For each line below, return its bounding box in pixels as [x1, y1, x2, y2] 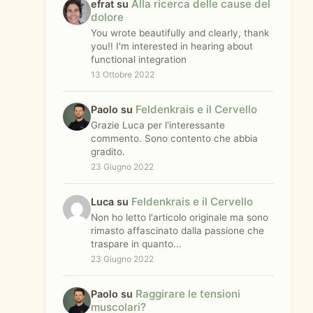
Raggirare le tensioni [136, 287, 240, 300]
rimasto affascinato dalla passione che [91, 225, 264, 236]
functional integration [91, 54, 187, 65]
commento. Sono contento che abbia [91, 133, 258, 144]
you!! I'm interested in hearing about [91, 41, 253, 52]
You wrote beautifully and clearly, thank [91, 27, 269, 38]
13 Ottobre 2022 [91, 69, 154, 80]
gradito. [91, 146, 125, 157]
